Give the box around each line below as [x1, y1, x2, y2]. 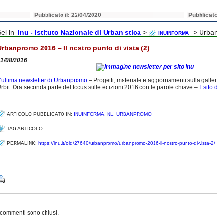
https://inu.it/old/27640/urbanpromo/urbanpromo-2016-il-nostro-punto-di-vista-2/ [38, 140, 215, 146]
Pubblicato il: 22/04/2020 [34, 12, 102, 18]
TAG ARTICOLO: [7, 126, 47, 131]
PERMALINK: [7, 140, 38, 146]
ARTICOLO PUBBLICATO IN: [7, 111, 74, 117]
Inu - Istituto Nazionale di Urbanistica [18, 29, 141, 36]
